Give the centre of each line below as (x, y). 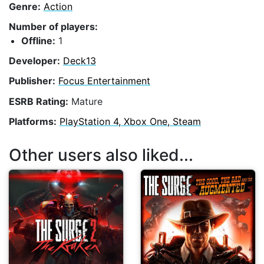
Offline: (38, 40)
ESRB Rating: (39, 101)
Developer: (34, 61)
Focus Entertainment (104, 81)
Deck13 (80, 61)
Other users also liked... (101, 155)
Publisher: (32, 81)
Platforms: (33, 121)
